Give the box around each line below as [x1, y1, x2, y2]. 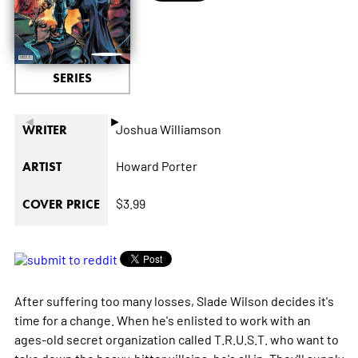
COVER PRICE [22, 196, 100, 212]
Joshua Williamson [115, 120, 221, 137]
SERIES [52, 70, 92, 86]
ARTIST [22, 158, 62, 174]
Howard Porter [115, 157, 197, 173]
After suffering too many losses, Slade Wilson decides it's [14, 292, 334, 308]
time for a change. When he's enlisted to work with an [14, 311, 311, 328]
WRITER [22, 121, 67, 137]
